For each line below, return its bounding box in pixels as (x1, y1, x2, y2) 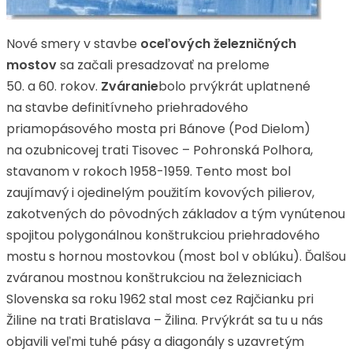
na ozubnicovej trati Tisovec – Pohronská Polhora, (6, 141, 313, 159)
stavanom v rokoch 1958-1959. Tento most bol (6, 162, 291, 180)
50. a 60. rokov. (6, 77, 101, 95)
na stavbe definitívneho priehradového (6, 98, 248, 117)
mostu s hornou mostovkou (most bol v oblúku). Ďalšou (6, 247, 346, 266)
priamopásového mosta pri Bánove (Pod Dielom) (6, 120, 310, 138)
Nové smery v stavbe (6, 35, 140, 53)
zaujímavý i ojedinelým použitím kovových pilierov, (6, 184, 314, 202)
